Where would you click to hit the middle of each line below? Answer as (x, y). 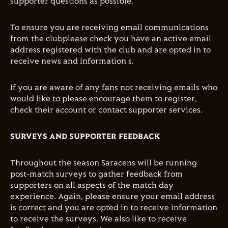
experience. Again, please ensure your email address (112, 197)
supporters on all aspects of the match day (92, 186)
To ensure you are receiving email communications (109, 28)
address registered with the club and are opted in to (110, 50)
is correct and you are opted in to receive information (114, 208)
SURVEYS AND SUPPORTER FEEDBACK (85, 137)
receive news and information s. (72, 61)
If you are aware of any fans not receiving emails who (114, 88)
